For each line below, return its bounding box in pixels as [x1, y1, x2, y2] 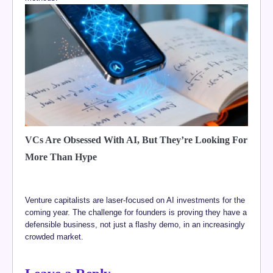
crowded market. [25, 232, 83, 242]
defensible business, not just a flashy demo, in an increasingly [25, 220, 245, 230]
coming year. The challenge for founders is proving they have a [25, 208, 247, 218]
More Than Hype [25, 152, 97, 163]
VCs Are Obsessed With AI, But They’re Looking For [25, 135, 247, 146]
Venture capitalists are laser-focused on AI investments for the [25, 196, 245, 205]
